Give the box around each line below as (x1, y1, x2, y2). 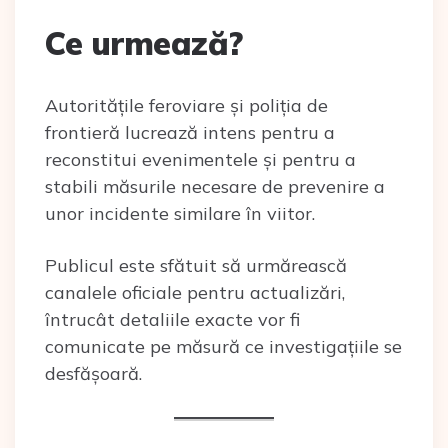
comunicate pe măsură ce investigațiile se (45, 335, 402, 358)
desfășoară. (45, 362, 142, 385)
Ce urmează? (45, 23, 243, 63)
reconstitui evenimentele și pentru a (45, 148, 356, 171)
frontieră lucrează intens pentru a (45, 121, 335, 144)
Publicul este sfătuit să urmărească (45, 254, 347, 277)
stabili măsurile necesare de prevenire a (45, 175, 385, 198)
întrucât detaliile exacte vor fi (45, 308, 300, 331)
